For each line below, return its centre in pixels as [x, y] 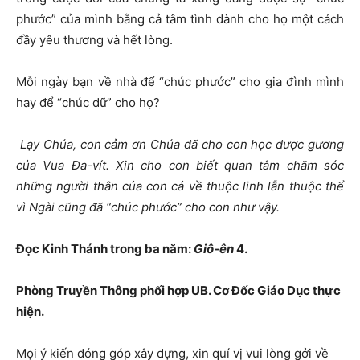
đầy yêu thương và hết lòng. [94, 40]
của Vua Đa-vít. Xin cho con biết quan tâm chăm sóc [180, 165]
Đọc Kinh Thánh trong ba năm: [105, 249]
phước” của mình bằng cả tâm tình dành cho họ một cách [180, 19]
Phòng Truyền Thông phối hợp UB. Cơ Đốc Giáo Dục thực [178, 290]
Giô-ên [215, 249]
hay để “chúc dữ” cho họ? [88, 102]
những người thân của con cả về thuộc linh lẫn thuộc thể [180, 186]
